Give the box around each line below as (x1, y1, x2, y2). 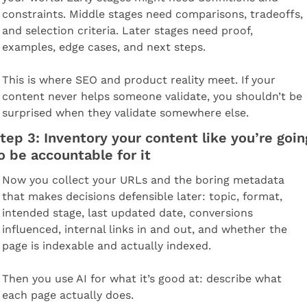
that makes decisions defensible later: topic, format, (1, 189, 282, 203)
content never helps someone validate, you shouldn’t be (1, 89, 302, 103)
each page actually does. (1, 288, 134, 302)
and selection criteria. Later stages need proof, (1, 23, 253, 37)
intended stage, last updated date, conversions (1, 206, 253, 219)
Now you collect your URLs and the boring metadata (1, 173, 284, 186)
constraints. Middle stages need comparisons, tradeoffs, (1, 7, 303, 21)
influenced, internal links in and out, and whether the (1, 222, 287, 236)
